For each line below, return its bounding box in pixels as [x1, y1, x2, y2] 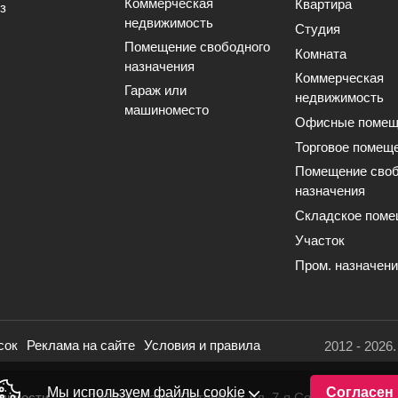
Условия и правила [144, 338, 261, 353]
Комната [295, 46, 346, 61]
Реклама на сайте [27, 338, 136, 353]
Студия [295, 21, 340, 36]
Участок [295, 233, 345, 248]
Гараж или [124, 83, 187, 98]
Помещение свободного [124, 39, 270, 54]
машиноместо [124, 102, 209, 117]
